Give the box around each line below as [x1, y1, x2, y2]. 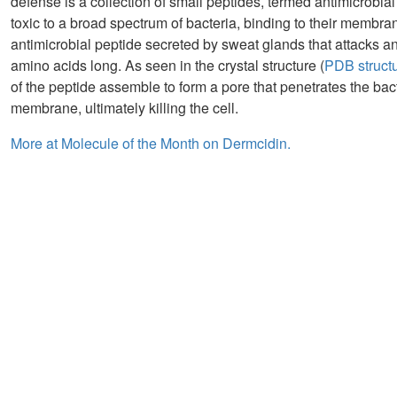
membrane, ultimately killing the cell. [11, 97, 238, 119]
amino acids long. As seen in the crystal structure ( [11, 55, 324, 76]
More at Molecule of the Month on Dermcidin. [11, 133, 291, 154]
